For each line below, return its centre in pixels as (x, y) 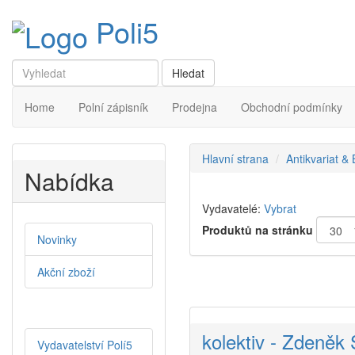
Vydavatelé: (231, 209)
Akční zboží (66, 272)
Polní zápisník (113, 107)
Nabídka (69, 181)
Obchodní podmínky (292, 107)
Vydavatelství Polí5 (85, 345)
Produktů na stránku (258, 230)
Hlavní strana (235, 159)
